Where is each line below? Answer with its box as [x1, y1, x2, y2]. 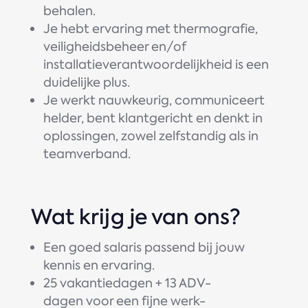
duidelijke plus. [43, 74, 130, 91]
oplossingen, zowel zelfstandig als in [43, 127, 258, 144]
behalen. [43, 2, 96, 19]
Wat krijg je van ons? [30, 202, 241, 231]
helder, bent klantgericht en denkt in [43, 109, 263, 126]
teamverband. [43, 145, 131, 162]
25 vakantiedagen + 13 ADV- [43, 274, 211, 291]
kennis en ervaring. [43, 256, 155, 274]
